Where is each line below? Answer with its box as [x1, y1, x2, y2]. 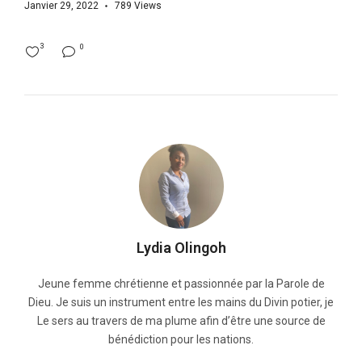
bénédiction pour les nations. [108, 333, 254, 347]
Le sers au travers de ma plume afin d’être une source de [36, 314, 326, 328]
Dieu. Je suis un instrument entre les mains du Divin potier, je [28, 296, 334, 309]
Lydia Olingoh [136, 239, 226, 257]
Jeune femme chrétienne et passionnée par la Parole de [37, 277, 325, 291]
